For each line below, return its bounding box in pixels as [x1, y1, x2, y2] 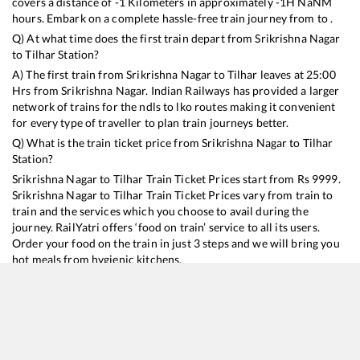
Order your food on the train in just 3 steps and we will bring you [12, 235, 340, 250]
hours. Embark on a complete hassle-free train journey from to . [12, 10, 333, 25]
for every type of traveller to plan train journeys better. [12, 115, 289, 129]
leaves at [257, 67, 307, 81]
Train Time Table [161, 318, 260, 334]
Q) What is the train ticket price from [12, 135, 202, 149]
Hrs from [12, 83, 62, 97]
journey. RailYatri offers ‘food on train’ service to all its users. [12, 219, 320, 234]
